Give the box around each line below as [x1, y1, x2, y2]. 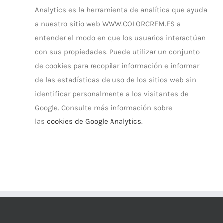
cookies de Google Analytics [47, 117, 141, 126]
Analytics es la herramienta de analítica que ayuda [35, 5, 207, 14]
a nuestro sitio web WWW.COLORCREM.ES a [35, 19, 181, 28]
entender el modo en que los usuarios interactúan [35, 33, 206, 42]
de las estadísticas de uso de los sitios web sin [35, 75, 196, 84]
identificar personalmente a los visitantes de [35, 89, 189, 98]
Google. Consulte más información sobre [35, 103, 172, 112]
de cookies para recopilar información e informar [35, 61, 199, 70]
